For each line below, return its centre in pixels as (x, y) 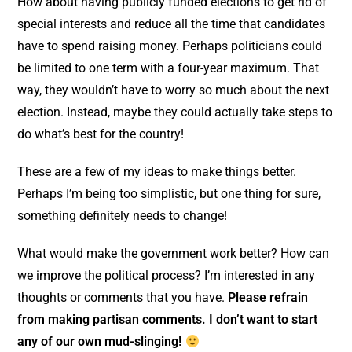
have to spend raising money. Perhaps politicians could (170, 46)
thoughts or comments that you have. (123, 298)
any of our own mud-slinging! (101, 342)
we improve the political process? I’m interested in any (167, 276)
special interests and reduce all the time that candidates (172, 24)
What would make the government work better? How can (174, 254)
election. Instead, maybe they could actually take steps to (175, 112)
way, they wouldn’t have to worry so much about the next (174, 90)
